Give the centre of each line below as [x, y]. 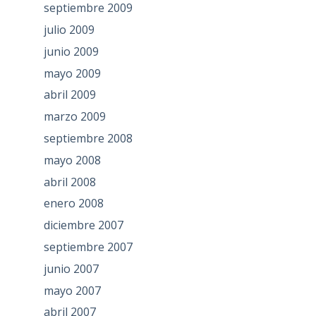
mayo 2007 [72, 290]
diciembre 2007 [83, 225]
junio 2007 [71, 268]
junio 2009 [71, 51]
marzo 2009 [74, 117]
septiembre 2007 [88, 247]
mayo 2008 [72, 160]
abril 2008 [69, 182]
